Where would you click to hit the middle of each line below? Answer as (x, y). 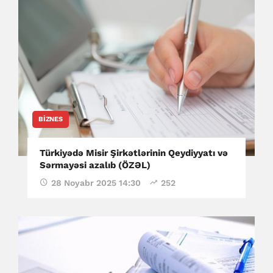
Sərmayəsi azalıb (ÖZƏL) (95, 165)
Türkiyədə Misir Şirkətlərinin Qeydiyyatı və (134, 153)
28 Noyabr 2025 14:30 (96, 183)
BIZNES (51, 119)
